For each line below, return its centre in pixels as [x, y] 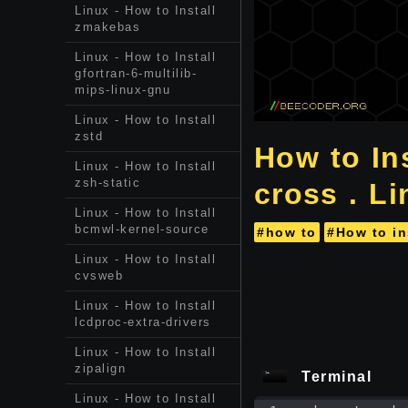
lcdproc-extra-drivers [143, 322]
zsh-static [107, 183]
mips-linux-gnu [122, 90]
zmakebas [107, 27]
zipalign [100, 368]
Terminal [337, 377]
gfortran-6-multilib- [136, 73]
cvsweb [99, 275]
